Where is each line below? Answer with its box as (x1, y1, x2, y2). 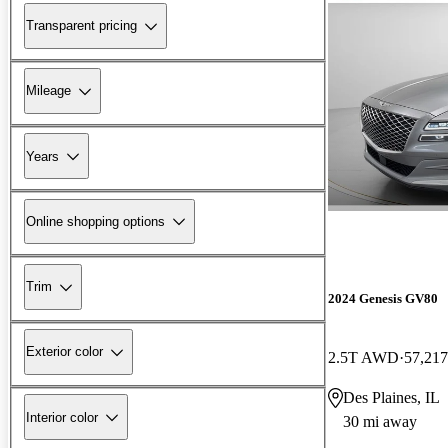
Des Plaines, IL (343, 388, 440, 406)
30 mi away (343, 412, 417, 430)
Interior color (26, 409, 98, 425)
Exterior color (26, 344, 103, 360)
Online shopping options (26, 213, 165, 229)
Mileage (26, 83, 71, 99)
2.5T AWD (328, 348, 399, 366)
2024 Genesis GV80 (328, 290, 438, 306)
